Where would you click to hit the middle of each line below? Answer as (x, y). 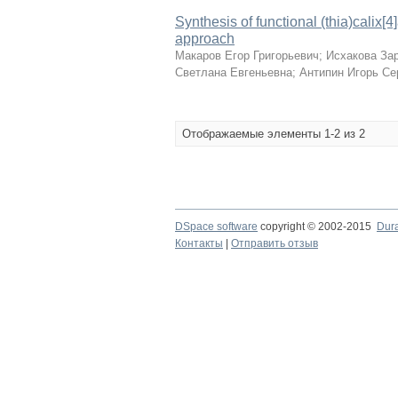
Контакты (199, 243)
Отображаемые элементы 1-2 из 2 (274, 134)
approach (205, 39)
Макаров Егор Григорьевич (247, 56)
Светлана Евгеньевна (234, 72)
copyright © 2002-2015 (317, 227)
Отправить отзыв (275, 243)
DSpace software (216, 227)
